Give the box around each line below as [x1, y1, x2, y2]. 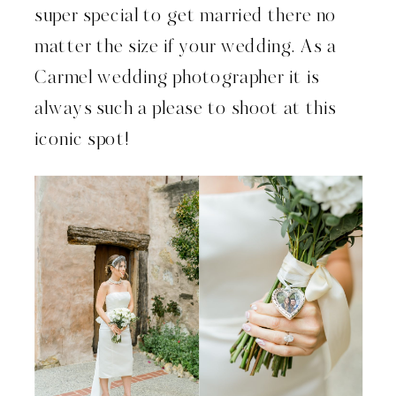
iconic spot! [34, 126, 132, 154]
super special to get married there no [34, 2, 337, 30]
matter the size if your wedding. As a [34, 33, 337, 61]
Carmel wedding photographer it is [34, 64, 320, 92]
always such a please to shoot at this [34, 95, 337, 123]
